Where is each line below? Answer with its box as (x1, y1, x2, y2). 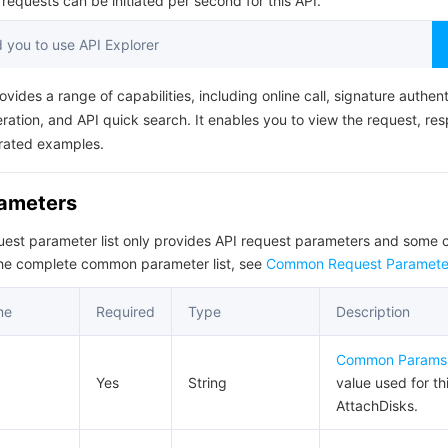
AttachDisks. (336, 397, 418, 414)
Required (96, 303, 155, 320)
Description (336, 303, 410, 320)
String (188, 374, 227, 391)
